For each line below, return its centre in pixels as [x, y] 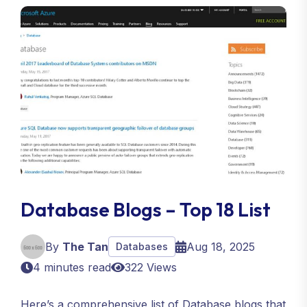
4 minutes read [72, 267]
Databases [142, 246]
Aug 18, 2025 [221, 247]
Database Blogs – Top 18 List [146, 209]
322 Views [151, 267]
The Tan [85, 247]
